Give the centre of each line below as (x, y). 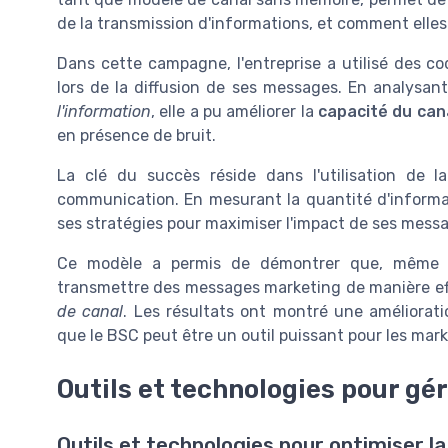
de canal (90, 312)
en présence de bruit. (136, 136)
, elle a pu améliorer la (234, 112)
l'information (104, 112)
